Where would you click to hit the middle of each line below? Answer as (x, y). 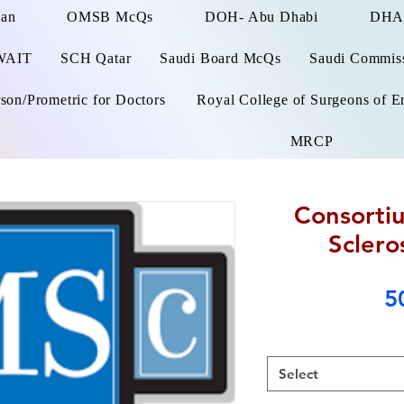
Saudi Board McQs (220, 58)
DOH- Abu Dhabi (262, 17)
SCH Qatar (96, 58)
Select (298, 374)
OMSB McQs (110, 17)
